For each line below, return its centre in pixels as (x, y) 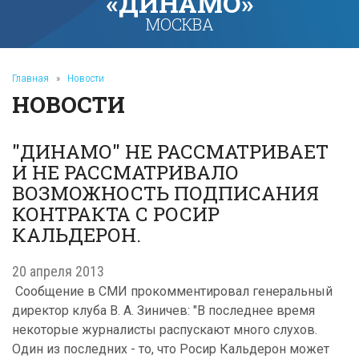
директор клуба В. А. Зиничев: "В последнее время (163, 311)
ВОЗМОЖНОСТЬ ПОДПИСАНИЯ (165, 193)
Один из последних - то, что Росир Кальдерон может (171, 349)
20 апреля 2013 (58, 271)
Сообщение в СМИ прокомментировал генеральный (172, 291)
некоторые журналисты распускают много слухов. (165, 330)
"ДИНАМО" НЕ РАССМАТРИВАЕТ (170, 151)
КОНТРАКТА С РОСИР (116, 214)
